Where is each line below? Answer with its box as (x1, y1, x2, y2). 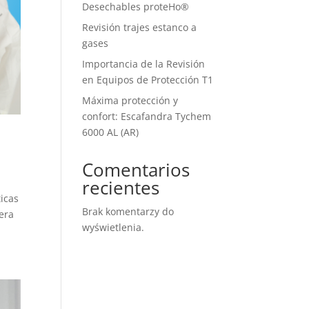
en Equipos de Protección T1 (82, 73, 214, 86)
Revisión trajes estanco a (82, 21, 197, 34)
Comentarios (82, 157, 190, 182)
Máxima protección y (82, 94, 179, 107)
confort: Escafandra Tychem (82, 110, 212, 123)
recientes (82, 175, 160, 200)
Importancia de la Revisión (82, 57, 206, 70)
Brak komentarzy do (82, 205, 175, 218)
